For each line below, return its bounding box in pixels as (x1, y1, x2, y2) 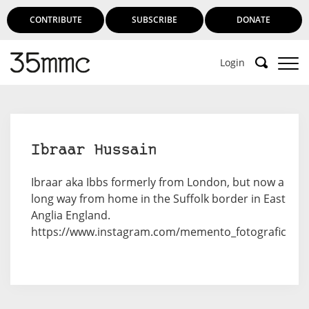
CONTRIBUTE (29, 14, 82, 26)
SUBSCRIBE (131, 14, 177, 26)
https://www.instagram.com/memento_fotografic (31, 224, 286, 239)
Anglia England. (31, 208, 110, 223)
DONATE (236, 14, 270, 26)
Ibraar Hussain (31, 143, 157, 158)
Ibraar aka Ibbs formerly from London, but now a (31, 175, 284, 190)
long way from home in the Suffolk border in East (31, 191, 286, 206)
